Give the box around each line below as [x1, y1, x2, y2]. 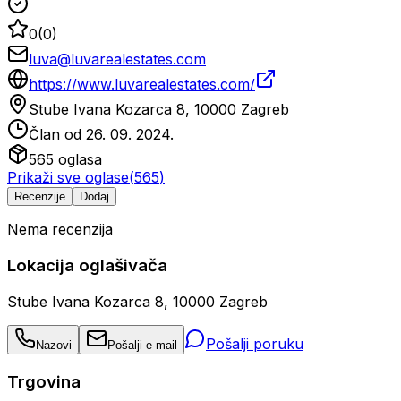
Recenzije [14, 190, 65, 204]
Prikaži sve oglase [7, 168, 129, 187]
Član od [29, 125, 86, 144]
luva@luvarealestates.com [29, 50, 206, 69]
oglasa [54, 150, 102, 169]
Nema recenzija [7, 220, 113, 239]
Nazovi [36, 337, 72, 352]
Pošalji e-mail [107, 337, 177, 352]
